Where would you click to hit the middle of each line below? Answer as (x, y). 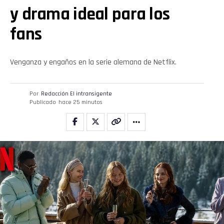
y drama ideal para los (90, 14)
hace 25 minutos (80, 102)
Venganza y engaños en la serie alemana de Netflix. (93, 62)
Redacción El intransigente (76, 93)
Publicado (42, 102)
